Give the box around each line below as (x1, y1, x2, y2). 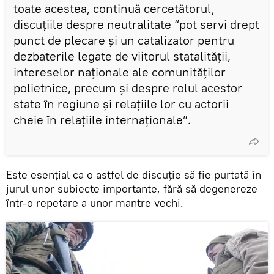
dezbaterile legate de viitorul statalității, (13, 48, 231, 64)
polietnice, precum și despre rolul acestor (13, 80, 242, 95)
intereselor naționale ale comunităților (13, 64, 226, 80)
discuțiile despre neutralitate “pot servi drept (13, 16, 259, 32)
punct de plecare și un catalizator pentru (13, 32, 234, 48)
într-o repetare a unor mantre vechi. (6, 195, 183, 210)
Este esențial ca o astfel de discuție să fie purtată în (6, 167, 261, 182)
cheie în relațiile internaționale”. (13, 111, 191, 127)
